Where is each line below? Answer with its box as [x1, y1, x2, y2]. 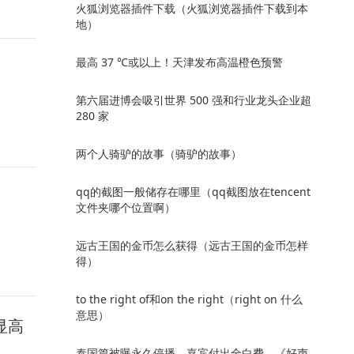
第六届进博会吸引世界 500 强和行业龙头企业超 [76, 92, 311, 107]
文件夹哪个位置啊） [76, 200, 175, 215]
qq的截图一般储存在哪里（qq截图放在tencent [76, 184, 311, 199]
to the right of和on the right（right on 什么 [76, 292, 303, 307]
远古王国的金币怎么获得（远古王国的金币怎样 [76, 238, 308, 253]
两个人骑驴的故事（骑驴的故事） [76, 146, 242, 161]
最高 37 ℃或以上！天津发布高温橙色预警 [76, 55, 283, 70]
